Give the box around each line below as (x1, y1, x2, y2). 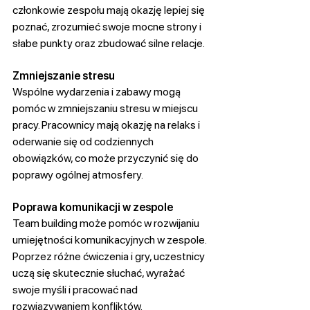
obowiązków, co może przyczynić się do (12, 152, 201, 165)
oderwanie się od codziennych (12, 135, 156, 149)
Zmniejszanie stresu (12, 69, 115, 83)
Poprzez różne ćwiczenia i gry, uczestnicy (12, 250, 207, 264)
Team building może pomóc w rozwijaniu (12, 217, 201, 230)
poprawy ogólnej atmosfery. (12, 168, 143, 182)
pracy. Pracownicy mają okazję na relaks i (12, 118, 202, 132)
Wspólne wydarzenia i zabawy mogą (12, 85, 183, 99)
